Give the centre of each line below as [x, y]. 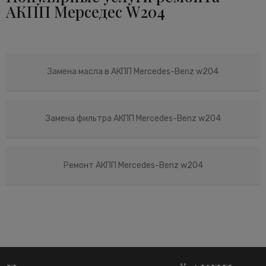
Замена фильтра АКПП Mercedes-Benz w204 [133, 118]
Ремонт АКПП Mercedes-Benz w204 [133, 165]
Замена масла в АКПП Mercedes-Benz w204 [133, 71]
